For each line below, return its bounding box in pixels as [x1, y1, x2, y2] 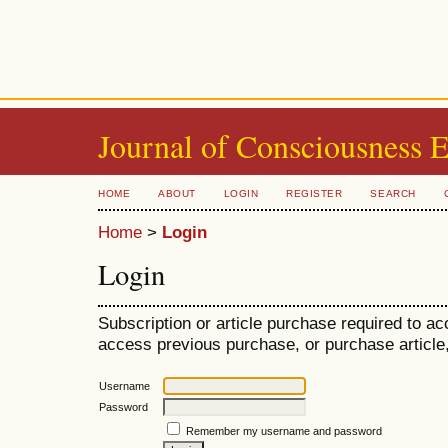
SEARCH [370, 188, 416, 199]
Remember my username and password [186, 424, 382, 437]
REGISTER [286, 188, 343, 199]
